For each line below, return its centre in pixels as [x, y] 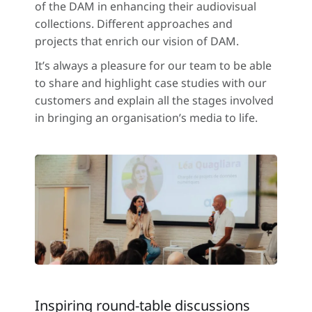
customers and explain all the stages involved [154, 100]
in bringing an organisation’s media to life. [146, 117]
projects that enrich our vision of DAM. [137, 41]
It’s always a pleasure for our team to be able [153, 65]
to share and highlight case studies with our [151, 83]
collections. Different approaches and [134, 23]
